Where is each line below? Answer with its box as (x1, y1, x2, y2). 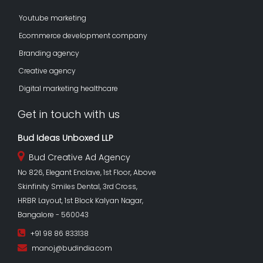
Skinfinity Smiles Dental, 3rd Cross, (18, 181, 137, 191)
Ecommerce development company (19, 30, 147, 41)
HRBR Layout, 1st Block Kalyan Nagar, (18, 195, 143, 205)
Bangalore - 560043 (18, 209, 89, 220)
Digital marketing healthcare (19, 83, 118, 93)
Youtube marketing (19, 12, 86, 23)
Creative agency (19, 65, 76, 76)
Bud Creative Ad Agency (24, 151, 130, 163)
